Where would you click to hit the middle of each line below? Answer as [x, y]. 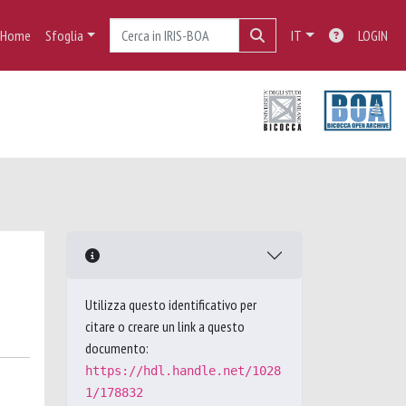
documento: [117, 348]
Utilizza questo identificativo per [171, 304]
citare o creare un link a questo [165, 326]
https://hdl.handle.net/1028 [183, 371]
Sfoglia [64, 35]
